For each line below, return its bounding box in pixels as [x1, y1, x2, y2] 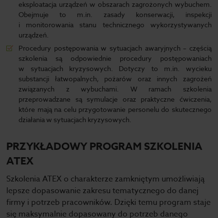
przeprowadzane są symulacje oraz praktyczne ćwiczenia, [18, 94, 212, 104]
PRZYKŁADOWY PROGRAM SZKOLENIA [6, 139, 203, 154]
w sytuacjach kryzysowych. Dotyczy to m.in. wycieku [18, 64, 212, 73]
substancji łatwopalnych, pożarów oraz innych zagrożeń [18, 74, 212, 83]
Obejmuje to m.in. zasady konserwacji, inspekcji [18, 10, 212, 19]
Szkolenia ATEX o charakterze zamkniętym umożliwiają [6, 173, 205, 185]
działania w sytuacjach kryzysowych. [18, 115, 132, 124]
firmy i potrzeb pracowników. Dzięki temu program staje [6, 197, 211, 208]
